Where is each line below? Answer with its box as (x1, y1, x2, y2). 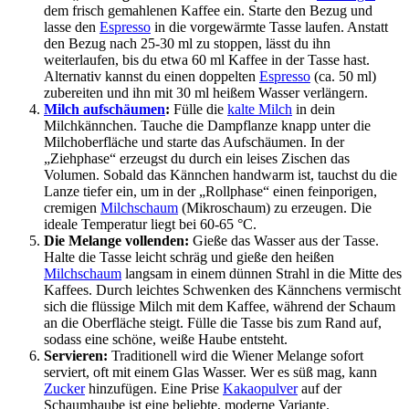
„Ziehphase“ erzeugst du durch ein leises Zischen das (44, 151, 350, 167)
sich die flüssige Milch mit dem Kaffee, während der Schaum (44, 299, 395, 315)
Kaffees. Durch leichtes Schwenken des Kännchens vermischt (44, 282, 401, 299)
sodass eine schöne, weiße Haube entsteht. (44, 331, 288, 348)
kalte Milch (227, 101, 292, 118)
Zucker (44, 381, 85, 397)
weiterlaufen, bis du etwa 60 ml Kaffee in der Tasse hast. (44, 52, 370, 68)
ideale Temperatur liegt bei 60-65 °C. (44, 216, 257, 233)
